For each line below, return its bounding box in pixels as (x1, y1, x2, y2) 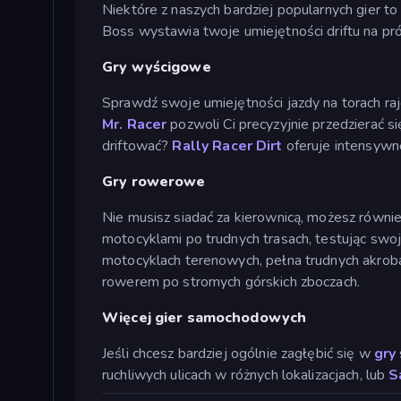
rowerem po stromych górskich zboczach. (102, 271, 360, 292)
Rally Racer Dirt (172, 135, 283, 156)
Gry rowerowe (102, 171, 206, 192)
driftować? (102, 135, 173, 156)
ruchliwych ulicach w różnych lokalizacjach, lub (102, 364, 389, 385)
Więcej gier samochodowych (102, 307, 307, 328)
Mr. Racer (102, 114, 167, 134)
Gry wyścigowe (102, 56, 211, 77)
